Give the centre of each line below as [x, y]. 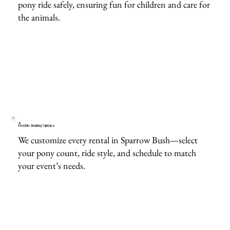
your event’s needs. [52, 166]
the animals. [39, 17]
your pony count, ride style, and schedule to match [107, 153]
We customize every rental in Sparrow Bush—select [108, 140]
